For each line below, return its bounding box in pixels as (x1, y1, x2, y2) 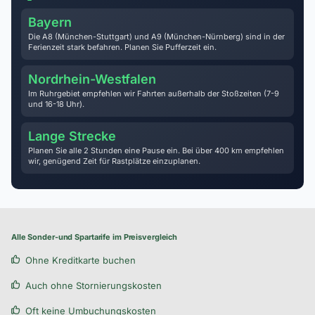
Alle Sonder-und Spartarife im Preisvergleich (11, 232, 178, 242)
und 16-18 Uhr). (28, 99, 84, 109)
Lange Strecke (28, 129, 116, 143)
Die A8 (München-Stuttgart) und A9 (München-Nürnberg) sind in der (28, 32, 285, 41)
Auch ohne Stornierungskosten (25, 280, 162, 291)
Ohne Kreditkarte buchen (25, 255, 136, 266)
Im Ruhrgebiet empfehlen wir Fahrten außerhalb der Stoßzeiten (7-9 (28, 89, 279, 98)
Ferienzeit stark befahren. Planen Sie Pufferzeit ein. (28, 42, 217, 52)
